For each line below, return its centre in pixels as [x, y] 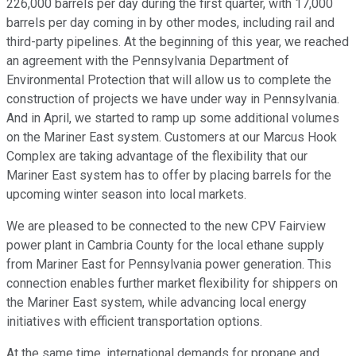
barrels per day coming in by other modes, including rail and [170, 23]
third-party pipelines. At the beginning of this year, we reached [178, 42]
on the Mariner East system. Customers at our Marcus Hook [172, 137]
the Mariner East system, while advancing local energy [157, 303]
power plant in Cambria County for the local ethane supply [165, 246]
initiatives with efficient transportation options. [134, 322]
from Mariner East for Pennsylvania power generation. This [169, 265]
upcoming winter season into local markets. [126, 195]
